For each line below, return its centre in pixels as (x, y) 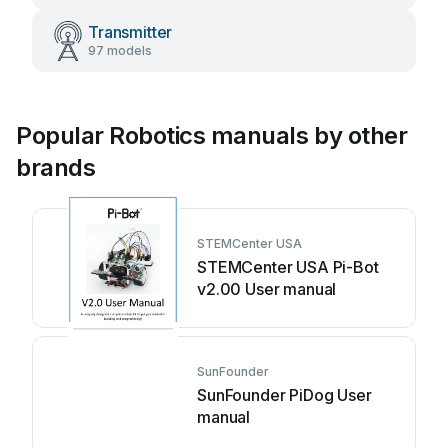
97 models (120, 50)
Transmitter (130, 32)
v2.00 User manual (267, 289)
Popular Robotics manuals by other (212, 135)
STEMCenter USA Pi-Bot (288, 267)
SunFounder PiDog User (284, 395)
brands (56, 167)
